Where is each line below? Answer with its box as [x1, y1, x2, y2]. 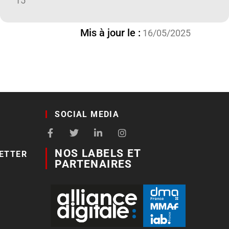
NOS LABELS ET [55, 147, 141, 160]
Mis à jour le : [80, 27, 141, 39]
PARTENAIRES [55, 157, 132, 171]
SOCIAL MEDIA [55, 109, 120, 120]
